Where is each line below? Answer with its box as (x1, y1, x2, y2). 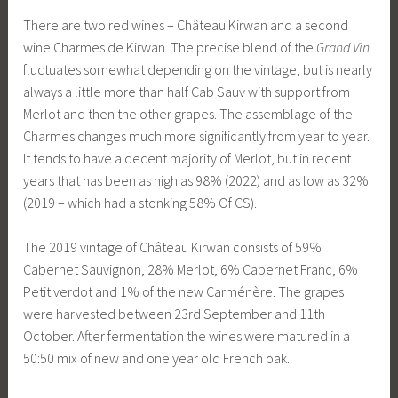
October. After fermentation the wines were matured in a (23, 327, 351, 346)
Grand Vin (316, 37, 370, 56)
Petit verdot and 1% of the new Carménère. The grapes (23, 283, 345, 301)
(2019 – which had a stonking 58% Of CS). (23, 193, 258, 211)
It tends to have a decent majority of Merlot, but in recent (23, 148, 352, 167)
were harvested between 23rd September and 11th (23, 305, 326, 323)
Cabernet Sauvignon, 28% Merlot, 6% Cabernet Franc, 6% (23, 260, 359, 279)
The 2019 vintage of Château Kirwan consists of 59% (23, 238, 322, 257)
